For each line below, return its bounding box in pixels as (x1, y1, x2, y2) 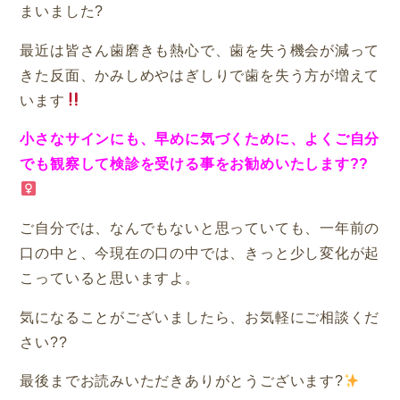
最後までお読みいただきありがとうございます (20, 373, 335, 389)
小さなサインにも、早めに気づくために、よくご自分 (20, 131, 380, 147)
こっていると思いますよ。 (20, 270, 200, 286)
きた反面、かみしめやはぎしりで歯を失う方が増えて (20, 67, 380, 83)
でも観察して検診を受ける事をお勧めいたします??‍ (20, 156, 370, 172)
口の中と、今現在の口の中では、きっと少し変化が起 (20, 245, 380, 261)
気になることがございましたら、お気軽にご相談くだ (20, 309, 380, 325)
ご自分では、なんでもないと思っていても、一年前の (20, 220, 380, 236)
